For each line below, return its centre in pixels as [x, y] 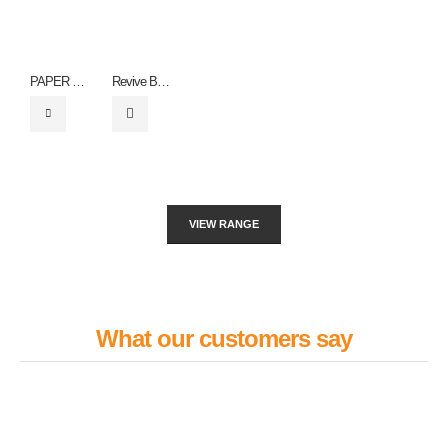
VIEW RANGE [224, 223]
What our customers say [224, 338]
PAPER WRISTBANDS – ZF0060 [78, 81]
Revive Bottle [163, 81]
